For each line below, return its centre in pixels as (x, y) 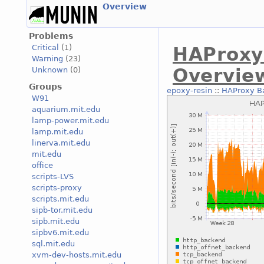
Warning (47, 59)
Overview (125, 6)
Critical (45, 48)
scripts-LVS (53, 177)
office (42, 166)
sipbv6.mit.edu (60, 233)
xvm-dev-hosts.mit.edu (77, 255)
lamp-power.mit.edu (70, 121)
